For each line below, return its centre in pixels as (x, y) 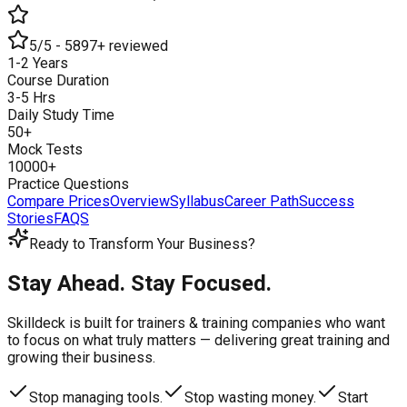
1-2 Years (38, 63)
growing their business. (81, 357)
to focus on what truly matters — (111, 340)
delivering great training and (302, 340)
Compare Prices (59, 201)
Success (327, 201)
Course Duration (58, 80)
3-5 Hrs (31, 97)
